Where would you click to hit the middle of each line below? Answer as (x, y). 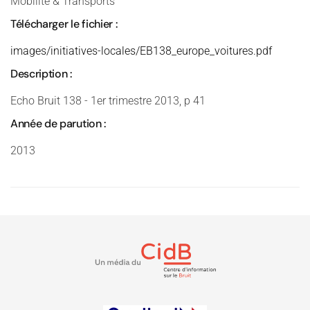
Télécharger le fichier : (64, 24)
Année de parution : (58, 124)
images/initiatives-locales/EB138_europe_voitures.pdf (141, 51)
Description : (41, 74)
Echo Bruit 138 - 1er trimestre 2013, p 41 (108, 101)
